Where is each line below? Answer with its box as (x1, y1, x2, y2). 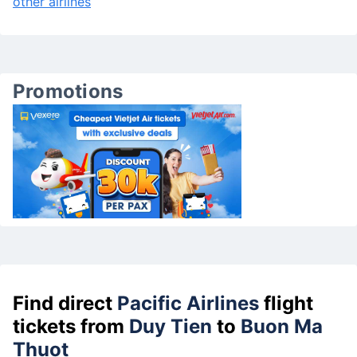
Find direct (13, 291, 117, 315)
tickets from (13, 314, 129, 338)
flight (259, 291, 313, 315)
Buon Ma (241, 314, 323, 338)
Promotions (13, 80, 124, 103)
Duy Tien (129, 314, 212, 338)
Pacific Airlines (117, 291, 259, 315)
